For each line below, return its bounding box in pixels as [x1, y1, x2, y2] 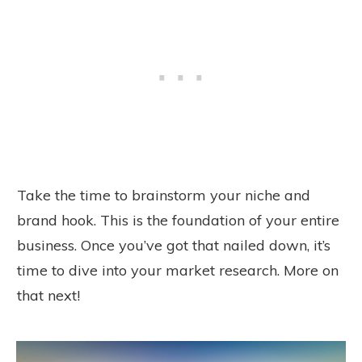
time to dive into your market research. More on [17, 261, 339, 280]
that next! [17, 286, 80, 305]
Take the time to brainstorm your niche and [17, 186, 310, 205]
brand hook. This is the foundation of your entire [17, 211, 339, 230]
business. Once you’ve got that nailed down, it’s [17, 236, 330, 255]
